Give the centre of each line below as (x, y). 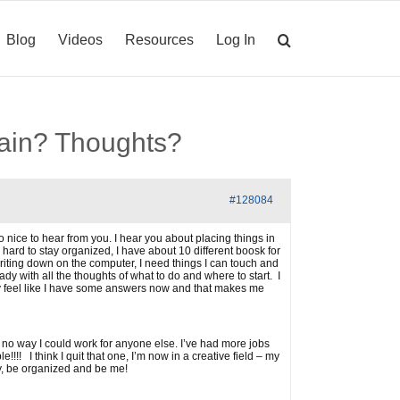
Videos (80, 39)
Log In (236, 39)
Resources (159, 39)
